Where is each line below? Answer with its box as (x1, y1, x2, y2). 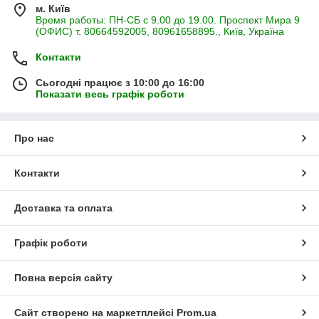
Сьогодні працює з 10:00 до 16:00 (36, 77, 204, 89)
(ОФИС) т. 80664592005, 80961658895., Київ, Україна (36, 26, 284, 38)
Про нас (14, 132, 54, 145)
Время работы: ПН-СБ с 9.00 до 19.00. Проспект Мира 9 (36, 14, 300, 26)
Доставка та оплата (14, 202, 113, 214)
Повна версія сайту (14, 272, 113, 284)
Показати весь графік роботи (36, 88, 184, 100)
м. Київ (36, 3, 70, 15)
